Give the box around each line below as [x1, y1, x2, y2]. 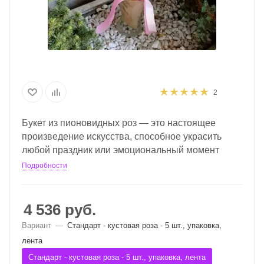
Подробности [22, 161, 67, 170]
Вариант [22, 221, 51, 230]
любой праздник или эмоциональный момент [22, 145, 219, 155]
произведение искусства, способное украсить [22, 131, 222, 141]
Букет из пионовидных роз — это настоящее [22, 118, 216, 128]
